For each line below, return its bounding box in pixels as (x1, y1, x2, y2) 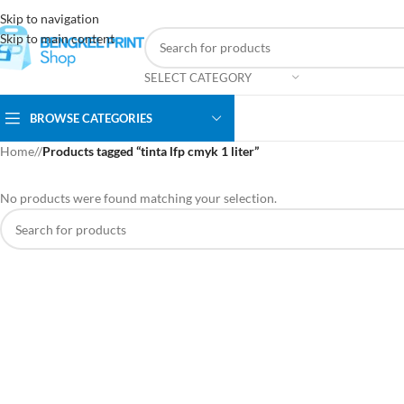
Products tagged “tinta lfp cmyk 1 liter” (42, 143, 259, 159)
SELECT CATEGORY (144, 69, 252, 85)
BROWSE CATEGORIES (30, 110, 152, 125)
